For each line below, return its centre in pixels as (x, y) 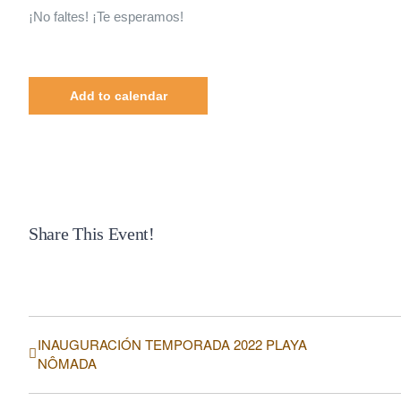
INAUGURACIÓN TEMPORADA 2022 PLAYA (172, 345)
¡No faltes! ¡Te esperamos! (106, 16)
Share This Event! (92, 234)
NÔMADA (67, 363)
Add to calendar (118, 95)
